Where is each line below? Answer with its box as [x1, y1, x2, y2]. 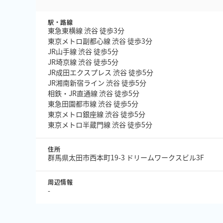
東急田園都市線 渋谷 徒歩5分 [48, 99, 138, 109]
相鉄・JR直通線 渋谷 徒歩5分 [48, 88, 139, 98]
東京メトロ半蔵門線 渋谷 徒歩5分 [48, 119, 152, 129]
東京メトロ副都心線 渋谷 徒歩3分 [48, 36, 152, 46]
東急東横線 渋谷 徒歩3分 [48, 25, 124, 35]
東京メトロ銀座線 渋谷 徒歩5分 [48, 109, 145, 119]
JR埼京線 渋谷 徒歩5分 [48, 57, 118, 67]
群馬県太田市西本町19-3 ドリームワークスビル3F [48, 152, 204, 162]
